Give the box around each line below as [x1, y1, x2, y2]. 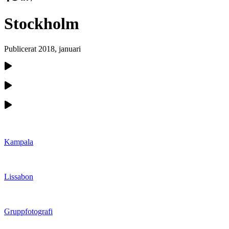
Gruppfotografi [4, 207, 53, 216]
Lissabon [4, 172, 33, 181]
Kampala [4, 137, 33, 146]
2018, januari [38, 44, 81, 53]
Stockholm [4, 14, 79, 33]
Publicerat [4, 44, 38, 53]
